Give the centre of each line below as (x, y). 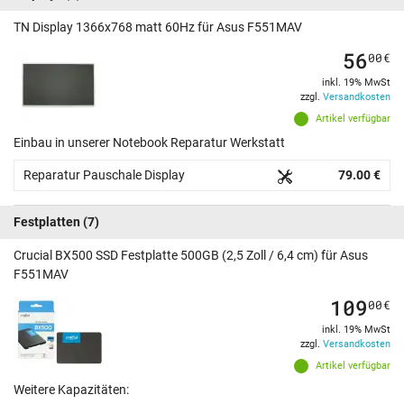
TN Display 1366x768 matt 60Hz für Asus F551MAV (158, 28)
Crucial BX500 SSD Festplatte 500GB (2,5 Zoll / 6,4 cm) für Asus (191, 256)
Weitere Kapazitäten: (71, 390)
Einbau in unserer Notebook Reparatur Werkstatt (149, 143)
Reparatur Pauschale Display (104, 175)
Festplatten (47, 222)
